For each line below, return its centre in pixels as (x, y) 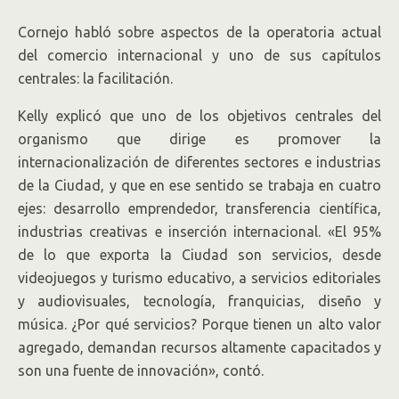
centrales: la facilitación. (95, 78)
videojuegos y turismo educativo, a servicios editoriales (199, 278)
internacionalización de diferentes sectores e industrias (199, 162)
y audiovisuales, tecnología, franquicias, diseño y (199, 301)
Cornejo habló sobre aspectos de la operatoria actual (199, 32)
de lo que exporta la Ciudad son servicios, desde (199, 255)
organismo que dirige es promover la (199, 139)
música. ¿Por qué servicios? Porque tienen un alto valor (199, 324)
